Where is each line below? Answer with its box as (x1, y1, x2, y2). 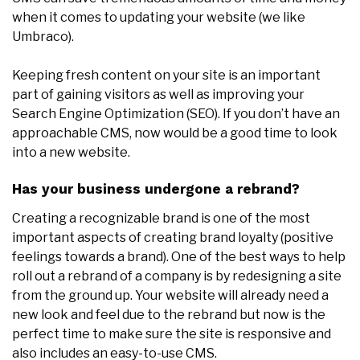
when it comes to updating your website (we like (12, 9, 305, 25)
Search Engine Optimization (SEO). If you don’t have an (12, 105, 340, 121)
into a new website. (12, 144, 130, 160)
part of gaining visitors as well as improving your (12, 86, 305, 102)
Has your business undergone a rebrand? (12, 180, 300, 197)
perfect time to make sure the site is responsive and (12, 325, 331, 342)
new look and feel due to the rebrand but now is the (12, 306, 325, 322)
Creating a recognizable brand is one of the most (12, 210, 310, 226)
